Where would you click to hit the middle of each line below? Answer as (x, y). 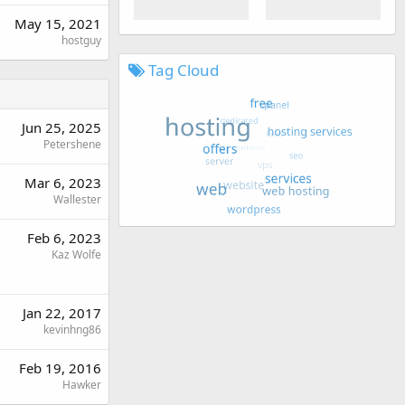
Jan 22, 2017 (62, 313)
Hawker (82, 385)
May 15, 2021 (58, 24)
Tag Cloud (182, 70)
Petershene (72, 144)
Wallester (77, 199)
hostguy (81, 40)
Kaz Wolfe (76, 254)
